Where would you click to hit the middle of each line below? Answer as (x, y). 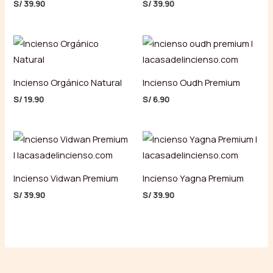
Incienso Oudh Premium (191, 82)
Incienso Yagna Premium (193, 178)
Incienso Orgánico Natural (68, 82)
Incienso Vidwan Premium (66, 178)
